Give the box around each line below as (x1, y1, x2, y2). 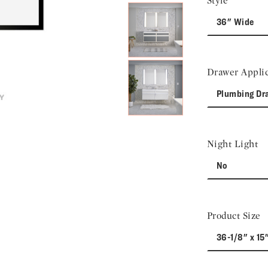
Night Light (207, 138, 258, 150)
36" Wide (217, 16, 254, 28)
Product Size (207, 210, 261, 221)
